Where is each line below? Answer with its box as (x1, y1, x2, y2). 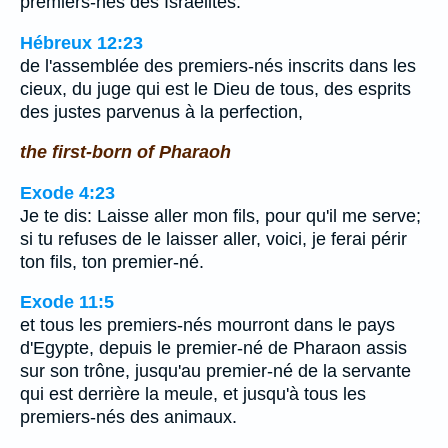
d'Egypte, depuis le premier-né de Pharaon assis (20, 338, 407, 359)
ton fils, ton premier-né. (20, 251, 204, 272)
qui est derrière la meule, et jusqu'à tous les (20, 384, 366, 405)
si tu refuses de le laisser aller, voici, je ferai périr (20, 228, 407, 249)
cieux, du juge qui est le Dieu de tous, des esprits (20, 78, 411, 99)
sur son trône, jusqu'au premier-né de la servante (20, 361, 411, 382)
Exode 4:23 (20, 182, 115, 203)
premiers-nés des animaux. (20, 407, 237, 428)
